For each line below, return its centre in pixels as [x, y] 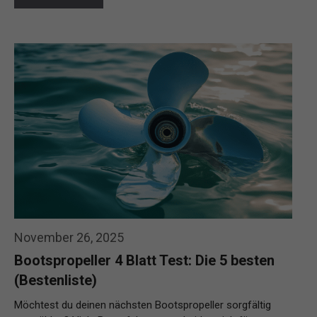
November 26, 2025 [69, 237]
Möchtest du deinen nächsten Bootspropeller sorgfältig [143, 305]
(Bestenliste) [56, 280]
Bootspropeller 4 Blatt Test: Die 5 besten [144, 260]
